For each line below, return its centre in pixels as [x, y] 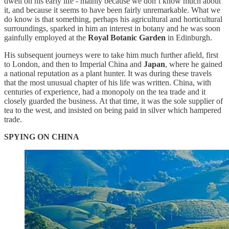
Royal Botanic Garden [127, 37]
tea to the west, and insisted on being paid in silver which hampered [113, 110]
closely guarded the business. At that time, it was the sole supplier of [113, 101]
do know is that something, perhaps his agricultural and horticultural [113, 19]
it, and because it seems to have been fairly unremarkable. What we [112, 10]
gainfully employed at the [46, 37]
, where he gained [194, 64]
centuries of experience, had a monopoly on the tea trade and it [105, 91]
